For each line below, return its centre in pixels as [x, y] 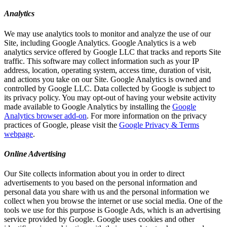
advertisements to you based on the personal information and [101, 183]
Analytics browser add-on [45, 116]
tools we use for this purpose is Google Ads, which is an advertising [112, 210]
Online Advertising [35, 154]
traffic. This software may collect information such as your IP [101, 61]
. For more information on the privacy [147, 116]
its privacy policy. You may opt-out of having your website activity [110, 97]
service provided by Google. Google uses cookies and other [99, 219]
